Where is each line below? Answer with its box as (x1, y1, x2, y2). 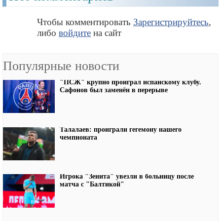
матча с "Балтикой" (60, 181, 124, 188)
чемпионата (60, 133, 97, 141)
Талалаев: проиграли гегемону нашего (60, 125, 182, 133)
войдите (59, 27, 91, 38)
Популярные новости (3, 59, 119, 74)
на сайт (91, 27, 121, 38)
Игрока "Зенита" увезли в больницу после (60, 173, 194, 181)
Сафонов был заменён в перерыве (60, 86, 168, 94)
